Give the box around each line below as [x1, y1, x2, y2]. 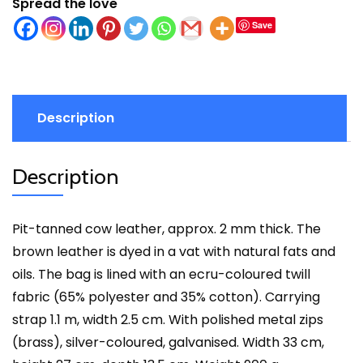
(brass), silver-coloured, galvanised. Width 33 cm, [12, 332, 324, 352]
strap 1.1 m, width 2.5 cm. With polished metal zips [12, 310, 323, 329]
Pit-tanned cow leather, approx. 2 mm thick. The [12, 219, 321, 238]
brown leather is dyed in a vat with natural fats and [12, 241, 335, 261]
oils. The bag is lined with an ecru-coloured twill [12, 264, 310, 284]
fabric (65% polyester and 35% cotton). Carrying [12, 287, 320, 306]
